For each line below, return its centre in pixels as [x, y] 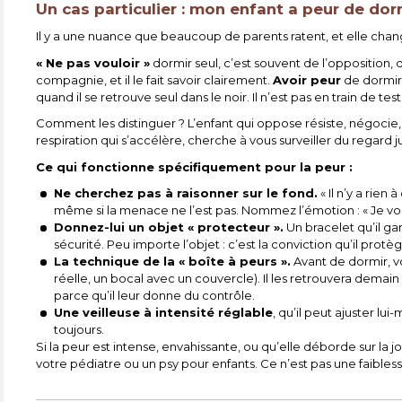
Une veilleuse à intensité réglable [164, 313]
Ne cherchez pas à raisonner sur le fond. [186, 193]
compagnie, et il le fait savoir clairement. [155, 79]
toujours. [79, 330]
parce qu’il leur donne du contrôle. [155, 296]
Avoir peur [307, 79]
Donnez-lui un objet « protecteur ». [169, 227]
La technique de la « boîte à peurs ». [173, 262]
